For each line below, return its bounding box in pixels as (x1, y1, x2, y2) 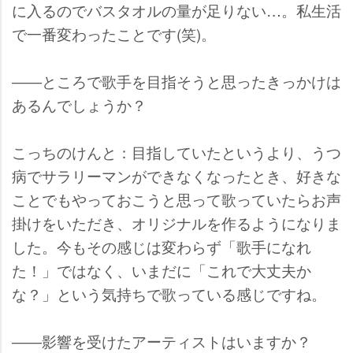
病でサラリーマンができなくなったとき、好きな (12, 164, 341, 186)
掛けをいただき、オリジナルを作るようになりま (12, 211, 341, 233)
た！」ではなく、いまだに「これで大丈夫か (12, 258, 311, 281)
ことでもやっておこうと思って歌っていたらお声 (12, 188, 341, 210)
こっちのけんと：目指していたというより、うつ (12, 140, 341, 162)
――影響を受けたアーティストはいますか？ (12, 329, 311, 351)
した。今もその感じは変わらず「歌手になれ (12, 235, 311, 257)
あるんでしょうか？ (12, 93, 147, 115)
